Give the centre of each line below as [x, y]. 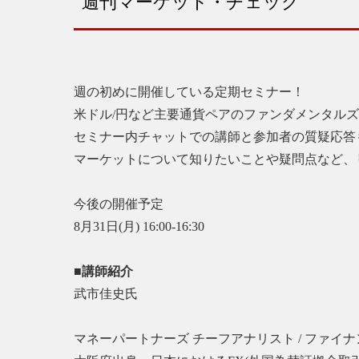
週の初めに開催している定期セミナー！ [189, 92]
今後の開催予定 [119, 204]
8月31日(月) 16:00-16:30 [139, 226]
